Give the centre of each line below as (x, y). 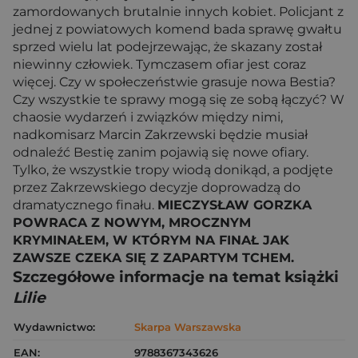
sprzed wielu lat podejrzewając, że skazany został (167, 46)
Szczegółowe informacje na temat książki (176, 276)
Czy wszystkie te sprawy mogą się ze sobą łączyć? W (179, 99)
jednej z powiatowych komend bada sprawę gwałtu (177, 29)
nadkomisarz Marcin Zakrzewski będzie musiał (160, 134)
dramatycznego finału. (85, 205)
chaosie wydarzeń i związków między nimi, (148, 117)
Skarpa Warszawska (188, 326)
